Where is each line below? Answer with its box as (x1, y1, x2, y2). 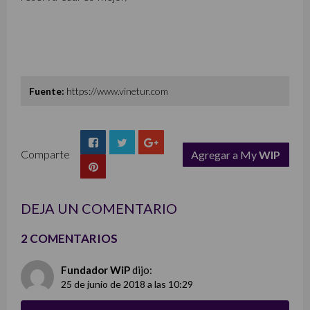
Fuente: (29, 85, 64, 98)
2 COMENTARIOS (21, 231, 118, 246)
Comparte (21, 147, 70, 161)
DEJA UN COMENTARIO (21, 200, 177, 217)
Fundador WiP (61, 264, 130, 277)
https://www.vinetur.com (66, 85, 168, 98)
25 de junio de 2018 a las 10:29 (61, 278, 193, 291)
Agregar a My (191, 147, 259, 161)
